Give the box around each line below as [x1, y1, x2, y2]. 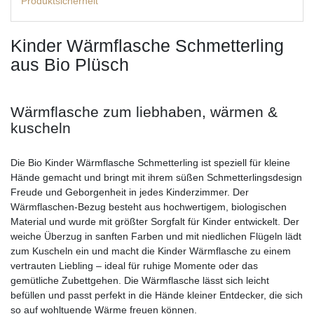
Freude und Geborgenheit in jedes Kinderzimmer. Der [11, 186, 249, 198]
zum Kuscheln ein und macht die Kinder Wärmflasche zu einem [11, 245, 291, 257]
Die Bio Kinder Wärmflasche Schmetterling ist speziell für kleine [11, 156, 290, 168]
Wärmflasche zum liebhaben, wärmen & [11, 103, 278, 120]
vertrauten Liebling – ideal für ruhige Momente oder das [11, 259, 258, 271]
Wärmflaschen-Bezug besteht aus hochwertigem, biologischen [11, 200, 287, 212]
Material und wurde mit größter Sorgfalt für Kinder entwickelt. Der [11, 215, 299, 227]
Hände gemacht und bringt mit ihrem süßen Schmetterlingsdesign [11, 171, 302, 183]
